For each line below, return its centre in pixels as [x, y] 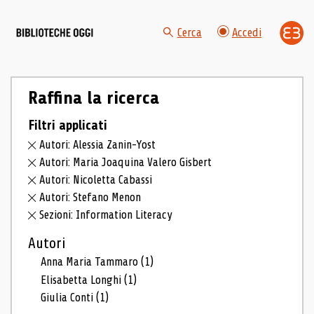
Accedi [247, 33]
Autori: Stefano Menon [90, 197]
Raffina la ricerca [93, 98]
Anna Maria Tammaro [91, 261]
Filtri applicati [67, 125]
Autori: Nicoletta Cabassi [96, 180]
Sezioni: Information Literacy [106, 214]
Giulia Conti [69, 298]
